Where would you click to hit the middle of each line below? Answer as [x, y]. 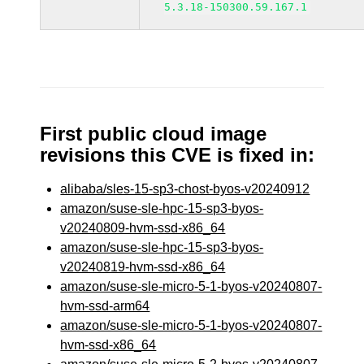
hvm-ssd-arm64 [105, 306]
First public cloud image [154, 134]
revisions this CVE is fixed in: [178, 155]
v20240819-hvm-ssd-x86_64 [143, 267]
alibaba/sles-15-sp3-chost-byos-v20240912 [185, 189]
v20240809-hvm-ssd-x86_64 [143, 228]
